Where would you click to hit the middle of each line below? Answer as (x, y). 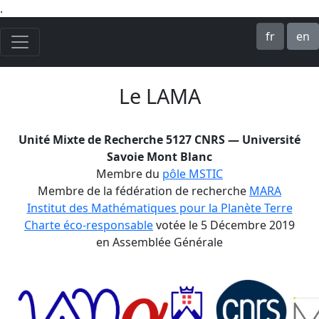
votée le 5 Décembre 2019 (224, 225)
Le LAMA (159, 96)
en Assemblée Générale (159, 242)
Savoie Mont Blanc (159, 157)
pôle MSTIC (193, 174)
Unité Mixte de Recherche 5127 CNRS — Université (159, 140)
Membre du (129, 174)
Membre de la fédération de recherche (143, 191)
